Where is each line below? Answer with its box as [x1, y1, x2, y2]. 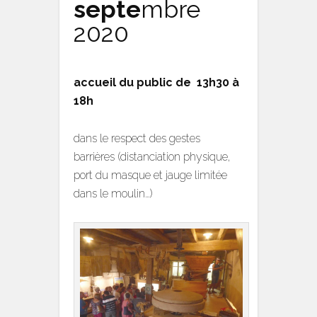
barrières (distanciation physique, [74, 150, 231, 163]
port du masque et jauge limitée [74, 168, 227, 182]
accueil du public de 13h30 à [74, 76, 239, 89]
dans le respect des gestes [74, 132, 200, 145]
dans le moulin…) [74, 187, 153, 200]
